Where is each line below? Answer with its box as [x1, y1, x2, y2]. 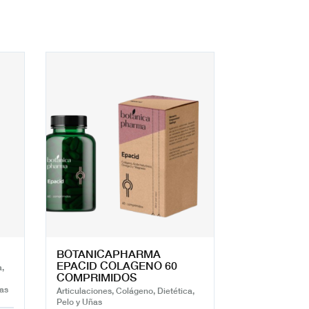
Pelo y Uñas [57, 295, 102, 308]
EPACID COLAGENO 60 [57, 257, 177, 274]
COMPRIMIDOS [57, 268, 137, 286]
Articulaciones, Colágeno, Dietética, [57, 284, 195, 297]
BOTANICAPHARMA [57, 245, 161, 262]
